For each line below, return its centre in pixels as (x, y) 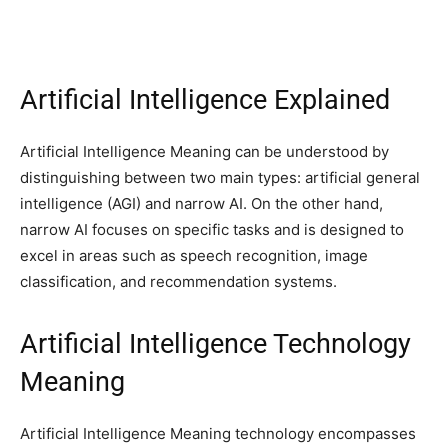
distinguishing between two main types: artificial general (220, 178)
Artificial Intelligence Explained (205, 100)
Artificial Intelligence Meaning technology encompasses (218, 434)
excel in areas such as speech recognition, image (194, 256)
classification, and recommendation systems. (178, 282)
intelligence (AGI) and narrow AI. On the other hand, (201, 204)
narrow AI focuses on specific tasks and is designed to (212, 230)
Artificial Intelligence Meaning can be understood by (204, 152)
